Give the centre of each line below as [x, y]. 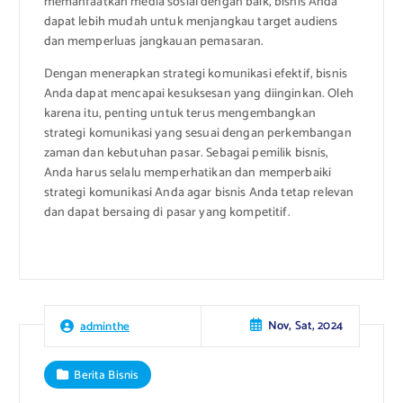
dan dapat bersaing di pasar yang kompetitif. [167, 212]
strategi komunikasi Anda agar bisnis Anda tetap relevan [199, 193]
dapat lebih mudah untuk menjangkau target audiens [191, 22]
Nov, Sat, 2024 [305, 326]
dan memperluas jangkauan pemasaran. [154, 41]
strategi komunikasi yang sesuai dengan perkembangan [197, 133]
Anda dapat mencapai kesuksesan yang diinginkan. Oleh [198, 94]
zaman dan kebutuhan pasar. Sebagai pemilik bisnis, [186, 153]
